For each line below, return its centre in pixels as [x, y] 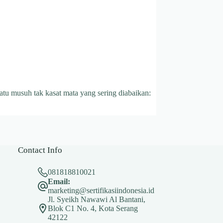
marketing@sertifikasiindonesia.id [101, 191]
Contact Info [40, 150]
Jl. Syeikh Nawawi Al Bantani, [97, 200]
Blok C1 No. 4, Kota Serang [93, 209]
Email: [59, 182]
